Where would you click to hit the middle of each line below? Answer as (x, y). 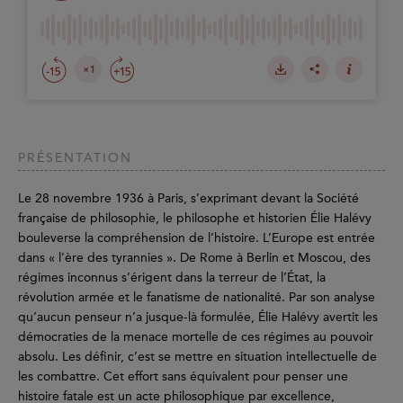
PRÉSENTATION (75, 157)
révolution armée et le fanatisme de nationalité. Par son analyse (197, 297)
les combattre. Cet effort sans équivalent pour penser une (183, 376)
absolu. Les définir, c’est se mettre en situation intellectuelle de (197, 356)
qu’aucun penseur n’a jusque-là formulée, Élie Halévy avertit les (198, 317)
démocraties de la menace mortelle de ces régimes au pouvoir (196, 336)
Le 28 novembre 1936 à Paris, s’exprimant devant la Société (188, 198)
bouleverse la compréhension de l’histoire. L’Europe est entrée (197, 237)
